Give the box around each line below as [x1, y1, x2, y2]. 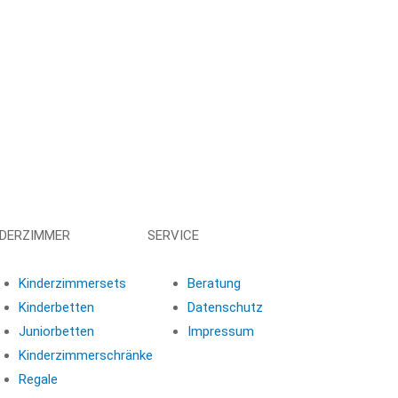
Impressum [187, 322, 254, 339]
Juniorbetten [18, 322, 94, 339]
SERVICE [147, 227, 199, 244]
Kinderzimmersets [18, 275, 126, 291]
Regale [18, 370, 58, 387]
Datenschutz [187, 298, 263, 315]
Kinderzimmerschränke [18, 346, 153, 363]
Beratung [187, 275, 241, 291]
